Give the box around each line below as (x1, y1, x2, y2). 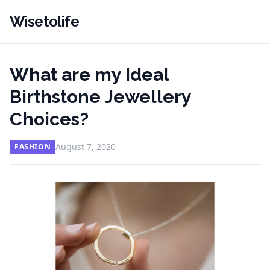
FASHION (14, 142, 51, 152)
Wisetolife (10, 13, 79, 30)
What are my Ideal (10, 64, 169, 85)
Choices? (10, 108, 89, 130)
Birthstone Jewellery (10, 86, 191, 107)
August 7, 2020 (55, 141, 116, 152)
